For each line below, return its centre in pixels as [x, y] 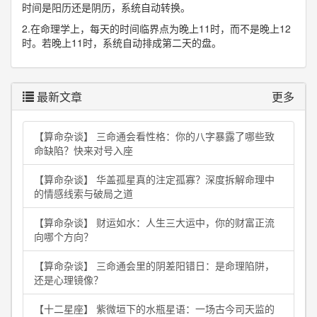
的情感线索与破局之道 [83, 193]
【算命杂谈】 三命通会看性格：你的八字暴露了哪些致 [154, 136]
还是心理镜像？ [69, 279]
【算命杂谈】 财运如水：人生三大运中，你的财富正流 [154, 222]
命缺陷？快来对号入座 [83, 150]
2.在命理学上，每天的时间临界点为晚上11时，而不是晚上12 [156, 28]
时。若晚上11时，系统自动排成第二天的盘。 [122, 42]
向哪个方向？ [64, 236]
